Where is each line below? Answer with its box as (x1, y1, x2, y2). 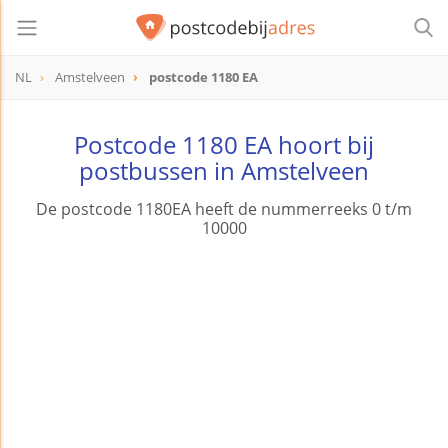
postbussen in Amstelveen (79, 154, 369, 188)
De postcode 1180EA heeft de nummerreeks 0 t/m (36, 198, 412, 221)
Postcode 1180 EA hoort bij (74, 128, 374, 162)
